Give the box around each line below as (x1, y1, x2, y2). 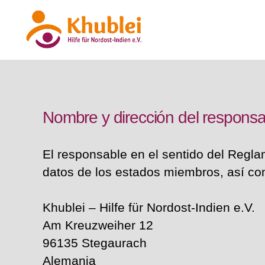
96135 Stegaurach (43, 236, 147, 250)
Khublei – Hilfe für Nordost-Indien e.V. (43, 201, 255, 214)
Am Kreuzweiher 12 (43, 218, 153, 232)
